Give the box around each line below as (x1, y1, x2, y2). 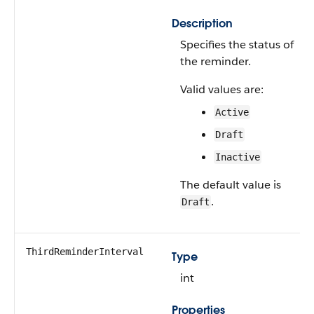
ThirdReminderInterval (26, 246, 144, 257)
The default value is (180, 177, 281, 192)
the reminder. (180, 54, 251, 69)
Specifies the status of (180, 37, 294, 52)
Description (172, 16, 233, 31)
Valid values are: (180, 82, 264, 97)
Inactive (215, 151, 260, 163)
